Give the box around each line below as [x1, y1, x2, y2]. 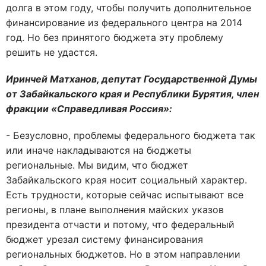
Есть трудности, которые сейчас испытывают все [6, 189, 243, 201]
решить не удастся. [6, 46, 97, 58]
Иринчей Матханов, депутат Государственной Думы [6, 73, 257, 85]
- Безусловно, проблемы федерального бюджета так [6, 129, 255, 141]
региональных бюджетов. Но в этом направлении [6, 248, 240, 260]
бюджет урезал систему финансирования [6, 233, 203, 245]
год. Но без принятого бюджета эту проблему [6, 31, 223, 43]
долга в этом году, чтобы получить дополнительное [6, 2, 251, 14]
